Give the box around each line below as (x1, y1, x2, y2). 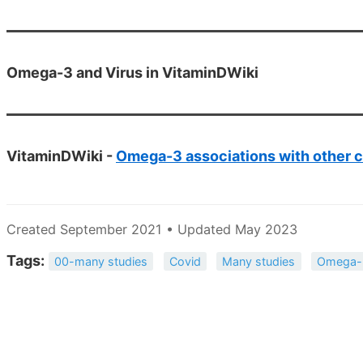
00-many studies (54, 254, 148, 268)
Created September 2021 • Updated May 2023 (6, 220, 297, 237)
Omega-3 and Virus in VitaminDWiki (6, 63, 258, 81)
